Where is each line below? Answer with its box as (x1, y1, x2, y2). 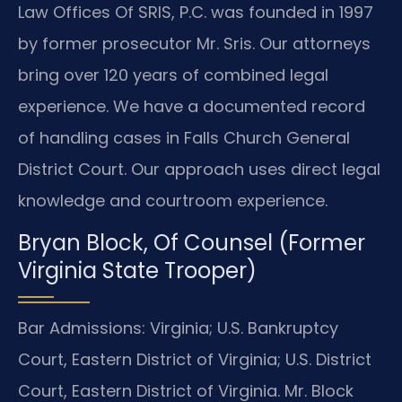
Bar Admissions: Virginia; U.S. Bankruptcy (18, 317, 338, 340)
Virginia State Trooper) (18, 256, 257, 286)
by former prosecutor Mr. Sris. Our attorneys (18, 31, 371, 55)
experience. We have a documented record (18, 94, 365, 118)
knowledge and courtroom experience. (18, 188, 328, 212)
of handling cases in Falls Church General (18, 126, 350, 149)
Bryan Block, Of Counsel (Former (18, 228, 365, 258)
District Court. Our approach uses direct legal (18, 157, 380, 180)
